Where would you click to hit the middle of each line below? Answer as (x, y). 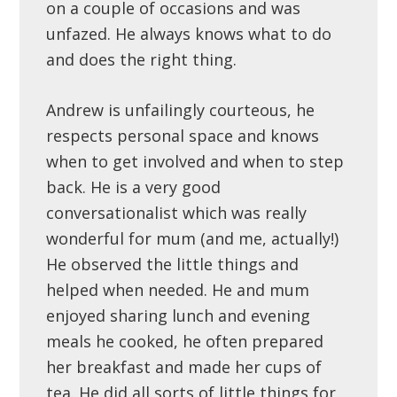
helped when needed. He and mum (178, 290)
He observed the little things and (173, 264)
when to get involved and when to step (195, 161)
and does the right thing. (142, 59)
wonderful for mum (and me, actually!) (193, 238)
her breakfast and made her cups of (184, 367)
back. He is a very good (134, 187)
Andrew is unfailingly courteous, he (181, 110)
